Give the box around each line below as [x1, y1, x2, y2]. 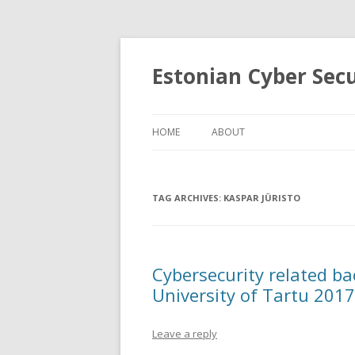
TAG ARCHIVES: [152, 192, 223, 204]
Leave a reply [152, 326, 217, 341]
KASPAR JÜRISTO [223, 192, 300, 204]
